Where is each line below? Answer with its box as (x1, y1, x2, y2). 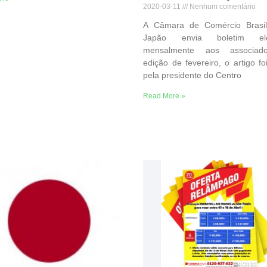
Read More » (143, 91, 186, 100)
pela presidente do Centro (143, 70, 242, 80)
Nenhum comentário (188, 2, 256, 11)
